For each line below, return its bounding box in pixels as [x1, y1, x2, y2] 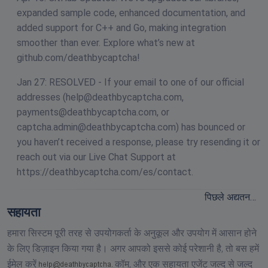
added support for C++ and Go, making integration [17, 22, 226, 33]
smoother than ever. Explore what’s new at [17, 36, 195, 48]
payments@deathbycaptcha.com [17, 106, 157, 118]
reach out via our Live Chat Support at [17, 151, 176, 163]
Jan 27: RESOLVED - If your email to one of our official [17, 76, 244, 88]
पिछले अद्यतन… [205, 191, 256, 203]
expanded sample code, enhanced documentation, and [17, 7, 245, 19]
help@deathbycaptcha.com [66, 91, 182, 103]
